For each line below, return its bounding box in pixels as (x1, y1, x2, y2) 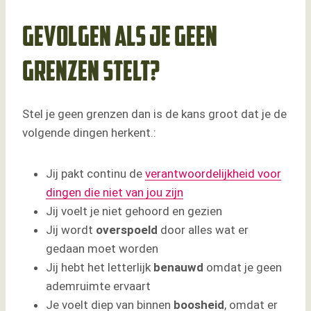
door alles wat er (158, 223, 249, 237)
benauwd (153, 260, 203, 275)
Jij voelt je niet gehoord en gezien (46, 204, 222, 219)
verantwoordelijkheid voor (145, 167, 281, 181)
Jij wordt (46, 223, 96, 237)
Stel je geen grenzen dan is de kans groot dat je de (22, 107, 287, 121)
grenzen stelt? (22, 60, 160, 88)
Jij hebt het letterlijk (46, 260, 153, 275)
